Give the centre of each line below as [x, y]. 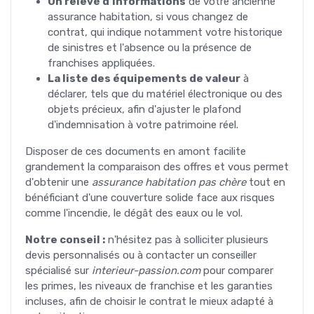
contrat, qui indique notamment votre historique [165, 32]
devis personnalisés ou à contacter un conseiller [141, 255]
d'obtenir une [59, 182]
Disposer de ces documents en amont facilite [136, 151]
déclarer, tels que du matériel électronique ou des [165, 94]
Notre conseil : [65, 239]
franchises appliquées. [101, 63]
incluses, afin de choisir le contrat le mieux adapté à [149, 301]
